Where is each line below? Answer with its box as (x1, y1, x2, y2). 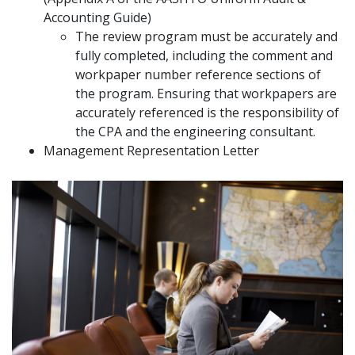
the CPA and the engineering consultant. (75, 123, 315, 140)
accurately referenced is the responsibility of (75, 104, 339, 121)
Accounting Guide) (44, 9, 151, 26)
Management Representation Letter (44, 142, 259, 159)
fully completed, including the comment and (75, 47, 333, 64)
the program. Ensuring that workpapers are (75, 85, 337, 102)
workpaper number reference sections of (75, 66, 321, 83)
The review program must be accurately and (75, 28, 338, 45)
